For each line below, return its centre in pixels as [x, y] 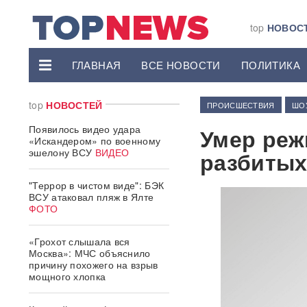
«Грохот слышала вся [79, 241]
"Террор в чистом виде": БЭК [97, 185]
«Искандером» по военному [95, 140]
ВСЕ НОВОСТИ [181, 65]
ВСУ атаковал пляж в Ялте [91, 197]
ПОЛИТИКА [270, 65]
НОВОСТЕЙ [74, 105]
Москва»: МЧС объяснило [90, 253]
